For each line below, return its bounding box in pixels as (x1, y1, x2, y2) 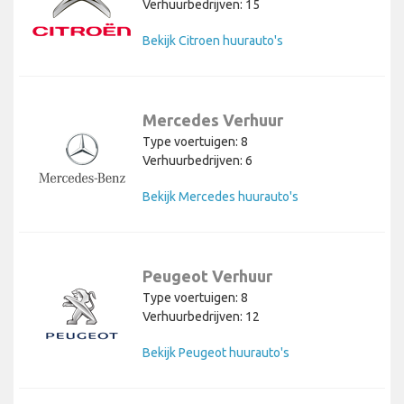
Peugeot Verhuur (142, 267, 272, 286)
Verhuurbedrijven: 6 (142, 153, 252, 169)
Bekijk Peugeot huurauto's (142, 345, 289, 361)
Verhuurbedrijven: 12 (142, 309, 260, 325)
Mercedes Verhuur (142, 111, 283, 130)
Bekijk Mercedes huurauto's (142, 189, 298, 205)
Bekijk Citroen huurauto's (142, 33, 283, 49)
